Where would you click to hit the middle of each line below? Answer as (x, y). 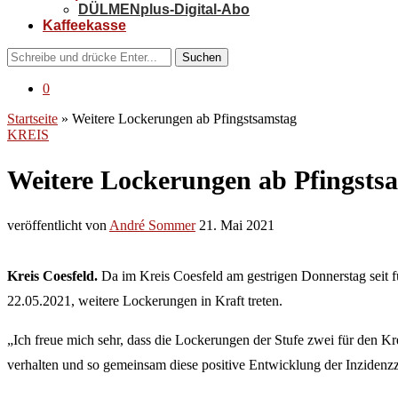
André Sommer (152, 225)
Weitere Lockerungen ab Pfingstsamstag (184, 119)
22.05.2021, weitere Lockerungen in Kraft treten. (145, 300)
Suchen (202, 57)
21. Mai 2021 (237, 225)
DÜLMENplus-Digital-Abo (164, 9)
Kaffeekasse (84, 25)
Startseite (32, 119)
